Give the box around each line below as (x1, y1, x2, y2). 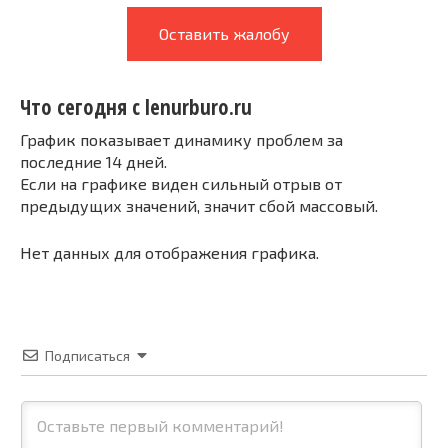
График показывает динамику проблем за (20, 129, 343, 149)
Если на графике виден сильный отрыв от (20, 173, 342, 193)
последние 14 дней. (20, 151, 167, 171)
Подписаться (45, 346, 130, 364)
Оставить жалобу (158, 24, 290, 43)
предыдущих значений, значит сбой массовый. (20, 195, 378, 215)
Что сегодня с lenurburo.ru (20, 93, 252, 122)
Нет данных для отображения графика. (20, 242, 319, 262)
